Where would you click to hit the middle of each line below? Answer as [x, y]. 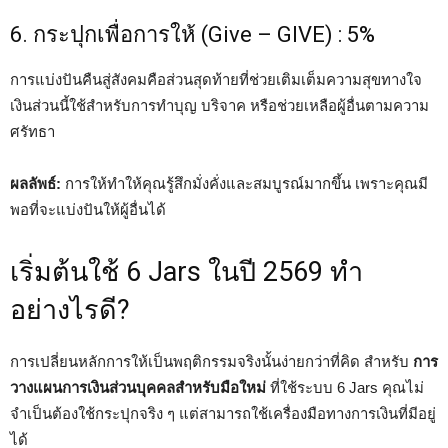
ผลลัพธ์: [35, 183]
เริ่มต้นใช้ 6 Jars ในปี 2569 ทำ [186, 272]
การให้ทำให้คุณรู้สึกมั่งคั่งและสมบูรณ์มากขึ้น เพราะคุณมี [244, 183]
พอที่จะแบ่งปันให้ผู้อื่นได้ [88, 209]
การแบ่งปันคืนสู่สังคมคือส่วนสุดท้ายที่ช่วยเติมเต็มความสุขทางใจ [216, 79]
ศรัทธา [32, 131]
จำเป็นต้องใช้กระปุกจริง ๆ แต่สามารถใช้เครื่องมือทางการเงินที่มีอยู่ [223, 413]
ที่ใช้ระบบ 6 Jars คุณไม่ [345, 387]
